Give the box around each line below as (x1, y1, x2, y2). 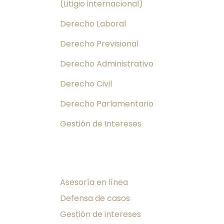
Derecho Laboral (60, 17, 126, 29)
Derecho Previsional (60, 37, 138, 49)
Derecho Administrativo (60, 57, 153, 69)
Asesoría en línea (60, 176, 128, 188)
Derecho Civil (60, 77, 112, 89)
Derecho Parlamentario (60, 97, 153, 109)
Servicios (60, 156, 112, 171)
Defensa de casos (60, 192, 130, 204)
